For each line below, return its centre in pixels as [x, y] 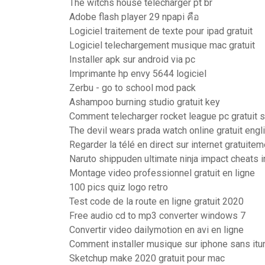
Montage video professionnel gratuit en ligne [162, 173]
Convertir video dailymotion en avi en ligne [156, 230]
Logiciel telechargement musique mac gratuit [162, 45]
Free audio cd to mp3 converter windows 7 [157, 216]
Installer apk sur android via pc [132, 59]
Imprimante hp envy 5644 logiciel [138, 74]
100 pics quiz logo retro [119, 187]
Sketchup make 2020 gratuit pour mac [147, 258]
